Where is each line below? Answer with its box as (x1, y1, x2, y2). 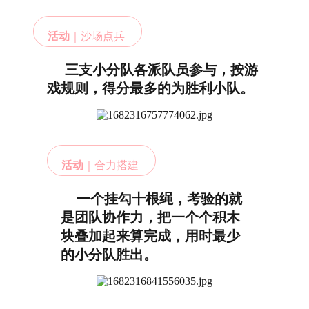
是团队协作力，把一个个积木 (61, 210, 240, 225)
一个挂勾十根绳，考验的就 (70, 191, 242, 206)
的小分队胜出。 (61, 247, 157, 262)
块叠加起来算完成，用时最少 (61, 228, 240, 243)
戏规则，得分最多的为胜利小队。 (47, 81, 254, 96)
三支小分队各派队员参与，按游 (58, 62, 258, 77)
